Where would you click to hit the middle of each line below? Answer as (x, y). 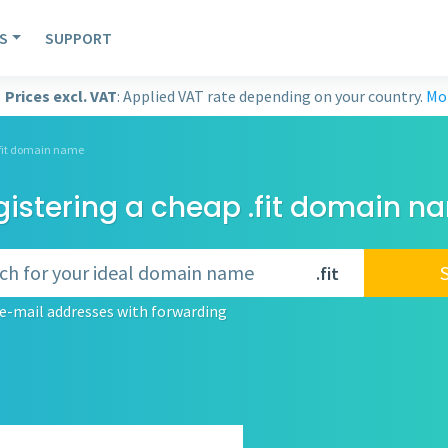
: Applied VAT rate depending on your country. (271, 96)
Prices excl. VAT (61, 96)
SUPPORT (79, 38)
